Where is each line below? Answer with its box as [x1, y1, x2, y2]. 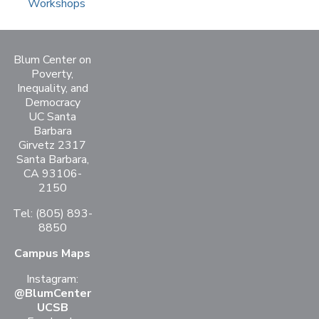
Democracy [24, 95, 80, 111]
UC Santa [28, 109, 77, 125]
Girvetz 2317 [19, 137, 87, 154]
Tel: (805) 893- [12, 206, 93, 222]
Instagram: [26, 271, 79, 288]
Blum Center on [14, 52, 92, 68]
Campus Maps [14, 246, 91, 262]
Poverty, [31, 66, 74, 83]
